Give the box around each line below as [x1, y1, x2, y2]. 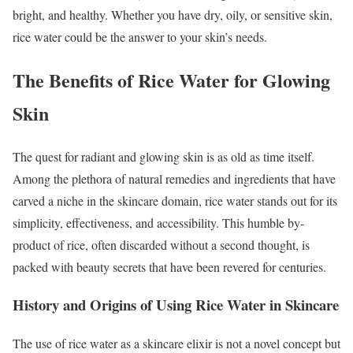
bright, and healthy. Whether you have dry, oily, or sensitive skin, [13, 6, 333, 23]
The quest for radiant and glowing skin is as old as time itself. [13, 147, 314, 165]
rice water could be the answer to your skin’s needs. [13, 28, 267, 45]
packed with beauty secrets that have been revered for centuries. [13, 258, 326, 275]
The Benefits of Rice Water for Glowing [13, 65, 330, 94]
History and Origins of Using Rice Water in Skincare [13, 294, 339, 316]
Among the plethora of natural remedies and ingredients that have [13, 169, 336, 187]
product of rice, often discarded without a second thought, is [13, 236, 310, 253]
